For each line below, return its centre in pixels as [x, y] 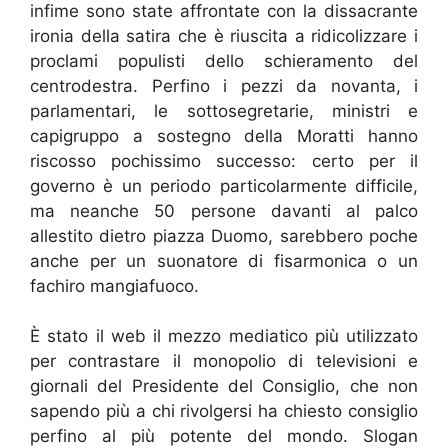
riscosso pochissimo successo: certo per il [224, 160]
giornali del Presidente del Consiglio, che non [224, 386]
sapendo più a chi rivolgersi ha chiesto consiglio [224, 411]
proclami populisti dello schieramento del [224, 60]
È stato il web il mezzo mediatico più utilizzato [224, 336]
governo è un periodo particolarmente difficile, [224, 185]
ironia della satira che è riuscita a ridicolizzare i [224, 35]
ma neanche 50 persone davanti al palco [224, 210]
